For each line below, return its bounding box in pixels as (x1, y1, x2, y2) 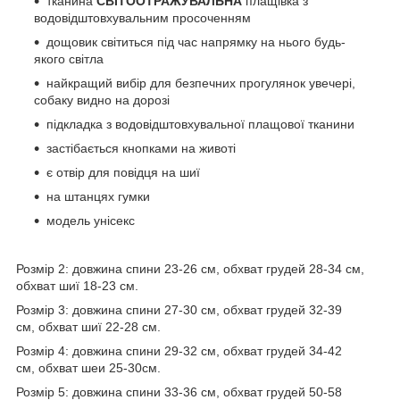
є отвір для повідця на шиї (46, 164, 200, 179)
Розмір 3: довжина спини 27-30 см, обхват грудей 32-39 (16, 302, 342, 317)
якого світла (34, 51, 104, 66)
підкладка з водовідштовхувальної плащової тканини (46, 116, 354, 131)
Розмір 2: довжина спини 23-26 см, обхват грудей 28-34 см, (16, 261, 364, 276)
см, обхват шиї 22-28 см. (16, 319, 161, 334)
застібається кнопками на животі (46, 140, 236, 155)
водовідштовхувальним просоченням (34, 10, 251, 25)
